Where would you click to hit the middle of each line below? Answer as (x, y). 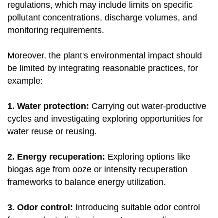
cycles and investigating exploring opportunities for (105, 119)
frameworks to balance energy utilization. (87, 182)
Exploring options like (148, 157)
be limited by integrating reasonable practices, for (103, 68)
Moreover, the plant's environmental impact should (105, 56)
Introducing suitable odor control (136, 208)
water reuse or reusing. (52, 132)
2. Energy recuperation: (56, 157)
